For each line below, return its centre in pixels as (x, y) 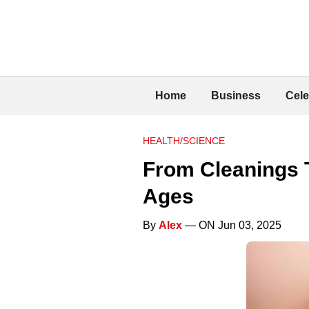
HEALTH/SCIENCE (184, 140)
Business (236, 95)
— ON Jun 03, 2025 (232, 225)
